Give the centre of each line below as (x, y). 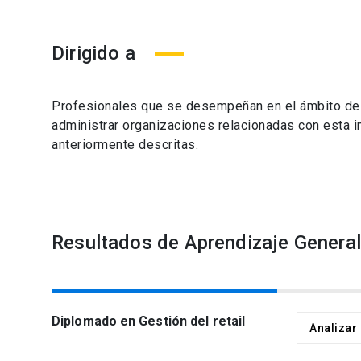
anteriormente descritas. (125, 145)
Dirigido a (93, 53)
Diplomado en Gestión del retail (149, 321)
